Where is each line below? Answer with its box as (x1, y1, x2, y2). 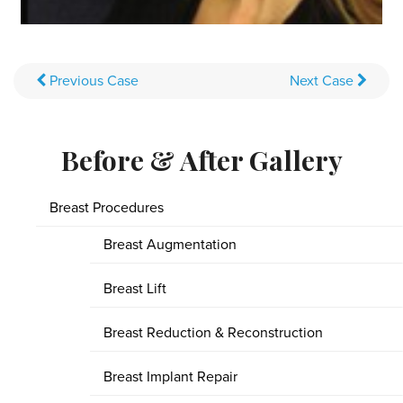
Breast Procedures (49, 198, 164, 217)
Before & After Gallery (60, 141, 343, 178)
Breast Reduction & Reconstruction (103, 323, 323, 342)
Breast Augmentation (103, 235, 237, 254)
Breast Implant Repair (103, 367, 237, 386)
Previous (46, 71, 107, 90)
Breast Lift (103, 279, 166, 298)
